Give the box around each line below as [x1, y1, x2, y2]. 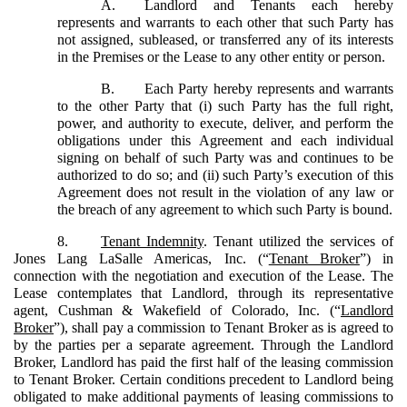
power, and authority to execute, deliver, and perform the [57, 114, 393, 131]
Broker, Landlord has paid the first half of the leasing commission [14, 353, 393, 370]
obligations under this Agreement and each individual [57, 132, 393, 148]
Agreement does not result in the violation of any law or [57, 184, 393, 200]
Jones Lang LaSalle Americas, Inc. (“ [14, 250, 269, 266]
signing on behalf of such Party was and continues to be [57, 149, 393, 165]
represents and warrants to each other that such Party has [57, 14, 393, 30]
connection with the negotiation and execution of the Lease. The [14, 267, 393, 283]
